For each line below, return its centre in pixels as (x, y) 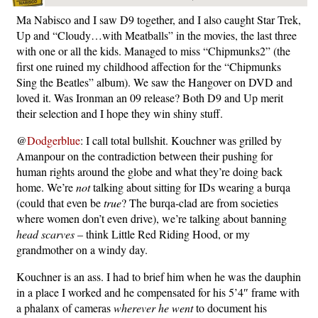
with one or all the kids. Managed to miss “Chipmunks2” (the (153, 51)
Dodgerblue (54, 140)
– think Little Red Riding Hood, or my (162, 234)
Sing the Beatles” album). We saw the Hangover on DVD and (154, 82)
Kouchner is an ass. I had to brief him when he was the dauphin (159, 276)
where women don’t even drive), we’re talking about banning (152, 218)
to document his (230, 308)
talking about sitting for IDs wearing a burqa (190, 187)
